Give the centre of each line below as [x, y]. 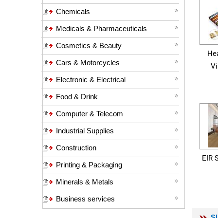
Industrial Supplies [85, 131]
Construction [76, 148]
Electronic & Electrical [91, 80]
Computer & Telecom [90, 114]
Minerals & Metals [85, 182]
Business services [85, 199]
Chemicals [73, 11]
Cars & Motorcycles [88, 63]
